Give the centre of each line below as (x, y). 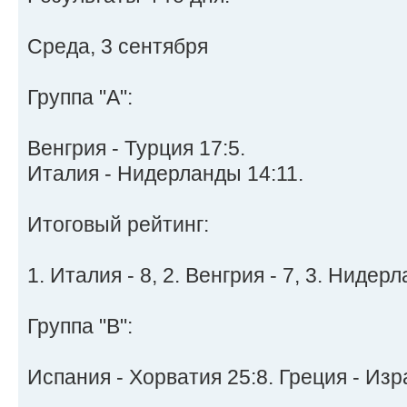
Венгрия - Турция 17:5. (136, 149)
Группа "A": (80, 98)
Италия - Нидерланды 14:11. (165, 174)
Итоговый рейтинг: (118, 225)
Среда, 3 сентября (118, 47)
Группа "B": (80, 327)
